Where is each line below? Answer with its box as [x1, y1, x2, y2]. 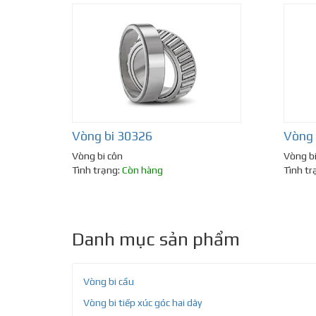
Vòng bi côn [72, 150, 123, 162]
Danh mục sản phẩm [72, 229, 240, 250]
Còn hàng [122, 164, 163, 176]
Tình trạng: [72, 164, 122, 176]
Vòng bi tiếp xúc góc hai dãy [83, 297, 202, 309]
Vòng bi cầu [83, 276, 134, 288]
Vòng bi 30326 [72, 128, 152, 144]
